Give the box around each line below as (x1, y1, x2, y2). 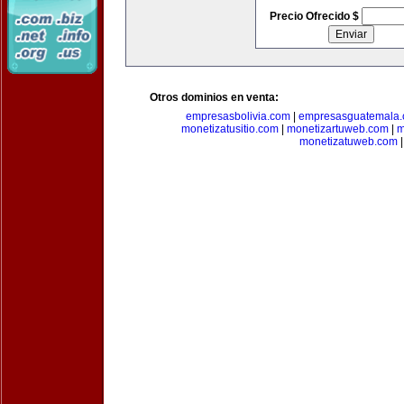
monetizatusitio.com (181, 123, 279, 135)
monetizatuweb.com (298, 135, 398, 148)
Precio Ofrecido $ (269, 10, 362, 23)
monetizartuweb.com (287, 123, 389, 135)
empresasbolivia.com (186, 110, 290, 123)
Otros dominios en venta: (150, 91, 279, 104)
